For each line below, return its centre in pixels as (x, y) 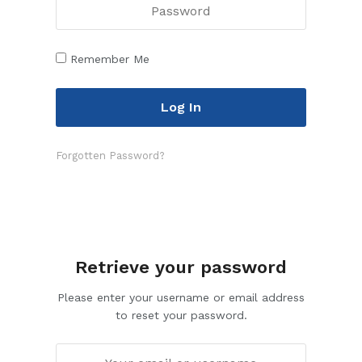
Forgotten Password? (110, 155)
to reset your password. (181, 315)
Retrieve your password (181, 267)
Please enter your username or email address (181, 297)
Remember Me (110, 59)
